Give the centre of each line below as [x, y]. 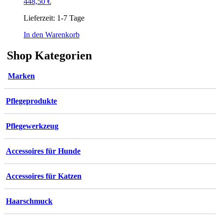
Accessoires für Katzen [44, 176]
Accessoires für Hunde [43, 151]
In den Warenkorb [52, 34]
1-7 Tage [71, 18]
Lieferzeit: [40, 18]
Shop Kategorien [48, 55]
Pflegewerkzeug [32, 126]
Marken [21, 76]
